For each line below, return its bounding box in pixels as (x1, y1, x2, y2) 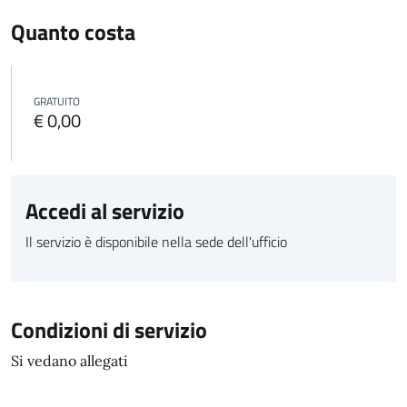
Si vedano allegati (11, 352, 128, 370)
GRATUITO (34, 93, 80, 110)
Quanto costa (11, 15, 135, 48)
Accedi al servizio (25, 194, 184, 227)
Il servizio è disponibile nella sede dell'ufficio (25, 231, 287, 253)
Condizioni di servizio (11, 313, 207, 346)
